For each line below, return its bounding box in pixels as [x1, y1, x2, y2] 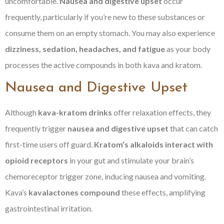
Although [5, 107, 38, 117]
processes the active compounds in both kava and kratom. [5, 60, 202, 70]
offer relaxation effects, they [112, 107, 211, 117]
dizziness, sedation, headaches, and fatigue [5, 44, 165, 54]
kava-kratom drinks [38, 107, 112, 117]
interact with [165, 139, 213, 149]
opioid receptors [5, 155, 68, 165]
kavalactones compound [28, 187, 120, 197]
